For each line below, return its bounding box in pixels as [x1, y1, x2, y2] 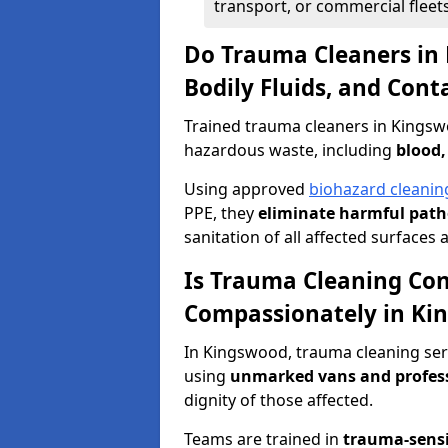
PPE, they [184, 202, 258, 224]
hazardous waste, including [184, 139, 396, 161]
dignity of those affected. [184, 389, 373, 411]
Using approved [184, 178, 309, 200]
